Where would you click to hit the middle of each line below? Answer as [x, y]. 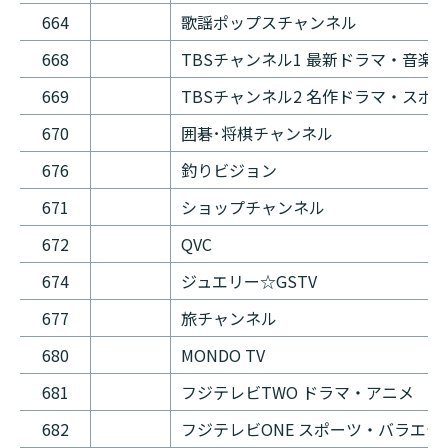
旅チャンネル [229, 318]
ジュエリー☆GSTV [249, 281]
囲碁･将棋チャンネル [257, 133]
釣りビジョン [229, 170]
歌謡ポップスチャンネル [269, 22]
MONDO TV [223, 355]
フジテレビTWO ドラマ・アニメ [297, 392]
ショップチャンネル [253, 207]
